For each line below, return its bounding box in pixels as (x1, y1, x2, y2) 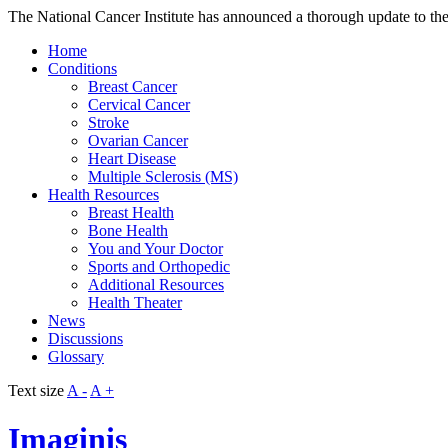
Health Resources (48, 186, 159, 203)
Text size (8, 382, 67, 399)
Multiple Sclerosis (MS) (88, 168, 238, 185)
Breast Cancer (88, 78, 177, 95)
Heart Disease (88, 150, 176, 167)
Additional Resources (88, 276, 224, 293)
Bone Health (88, 222, 168, 239)
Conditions (48, 60, 117, 77)
